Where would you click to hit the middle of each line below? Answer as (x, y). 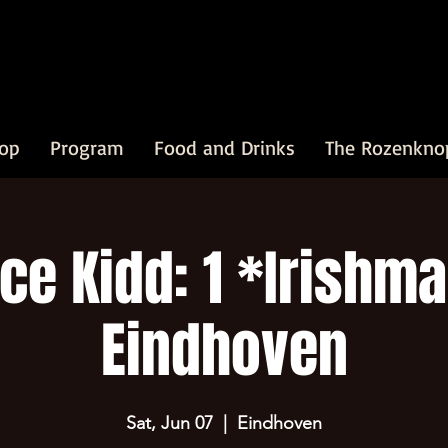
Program (87, 147)
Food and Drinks (224, 147)
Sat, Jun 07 (169, 423)
